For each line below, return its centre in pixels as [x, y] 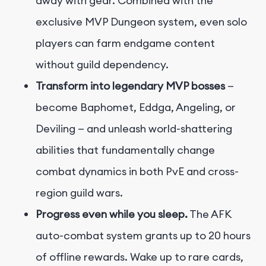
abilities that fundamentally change [125, 150]
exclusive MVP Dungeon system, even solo [141, 21]
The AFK [209, 214]
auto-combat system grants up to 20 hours [143, 235]
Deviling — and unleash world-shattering [134, 128]
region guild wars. [79, 192]
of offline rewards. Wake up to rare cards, [140, 256]
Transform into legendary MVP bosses [130, 85]
